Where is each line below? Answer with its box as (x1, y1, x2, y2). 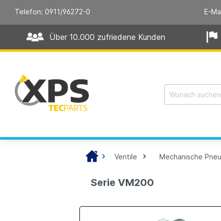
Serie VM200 (91, 177, 154, 189)
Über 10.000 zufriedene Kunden (49, 32, 166, 42)
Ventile (114, 152, 138, 161)
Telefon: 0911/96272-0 (15, 7, 90, 16)
